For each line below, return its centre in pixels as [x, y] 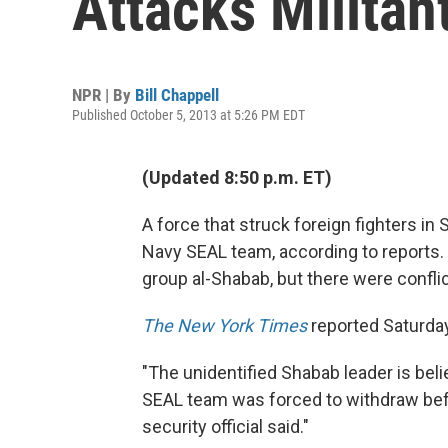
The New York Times [224, 325]
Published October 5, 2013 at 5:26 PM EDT [188, 115]
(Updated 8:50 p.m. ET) [237, 177]
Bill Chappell [177, 95]
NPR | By [103, 95]
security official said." [225, 426]
